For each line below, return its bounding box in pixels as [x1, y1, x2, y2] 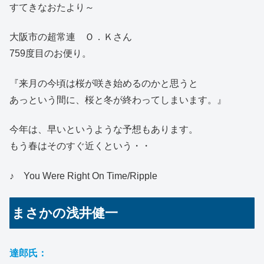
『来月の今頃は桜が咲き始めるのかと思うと [9, 78, 198, 88]
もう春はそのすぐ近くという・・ [9, 141, 151, 151]
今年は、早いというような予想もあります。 [9, 124, 198, 135]
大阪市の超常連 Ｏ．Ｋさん [9, 32, 132, 42]
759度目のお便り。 [9, 48, 91, 59]
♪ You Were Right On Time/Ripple [9, 170, 157, 181]
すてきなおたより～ [9, 2, 94, 12]
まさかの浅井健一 [12, 206, 118, 221]
